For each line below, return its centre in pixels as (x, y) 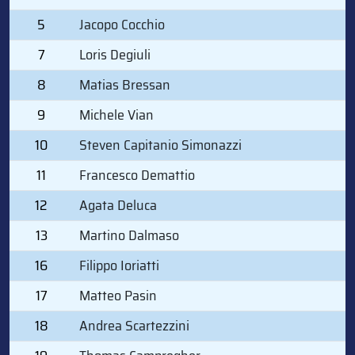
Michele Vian (116, 115)
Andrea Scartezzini (134, 325)
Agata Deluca (118, 205)
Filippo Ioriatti (119, 265)
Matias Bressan (125, 84)
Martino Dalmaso (129, 235)
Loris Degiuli (115, 54)
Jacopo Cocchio (122, 24)
